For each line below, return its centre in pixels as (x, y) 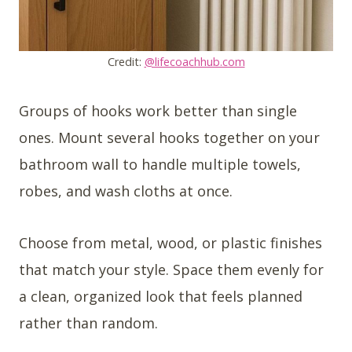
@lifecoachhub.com (194, 62)
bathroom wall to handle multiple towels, (160, 165)
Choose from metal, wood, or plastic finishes (170, 243)
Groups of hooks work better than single (158, 111)
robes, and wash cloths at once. (126, 191)
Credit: (126, 62)
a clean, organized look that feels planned (161, 297)
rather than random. (88, 323)
